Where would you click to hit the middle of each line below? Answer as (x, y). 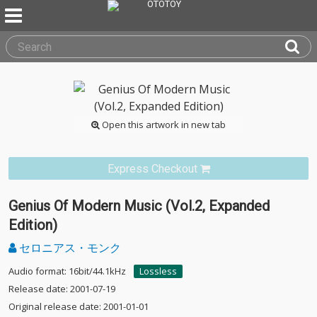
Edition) (33, 225)
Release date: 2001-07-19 (62, 289)
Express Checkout (152, 169)
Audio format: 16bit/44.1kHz (67, 271)
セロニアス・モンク (69, 248)
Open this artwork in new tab (163, 125)
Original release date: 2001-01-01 (79, 306)
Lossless (158, 271)
